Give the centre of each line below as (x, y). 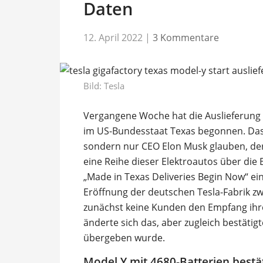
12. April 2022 (113, 37)
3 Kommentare (186, 37)
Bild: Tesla (104, 85)
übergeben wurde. (124, 237)
